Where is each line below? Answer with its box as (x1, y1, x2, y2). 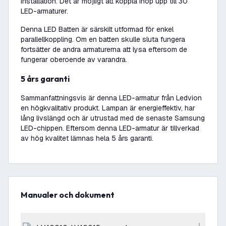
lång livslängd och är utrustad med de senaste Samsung (21, 114, 205, 123)
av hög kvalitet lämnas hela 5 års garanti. (21, 134, 153, 143)
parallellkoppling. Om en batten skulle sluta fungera (21, 35, 185, 44)
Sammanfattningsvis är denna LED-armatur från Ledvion (21, 93, 202, 102)
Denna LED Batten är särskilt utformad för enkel (21, 25, 174, 34)
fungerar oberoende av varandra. (21, 55, 127, 64)
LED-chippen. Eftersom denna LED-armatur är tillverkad (21, 124, 199, 133)
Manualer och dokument (28, 190, 115, 200)
